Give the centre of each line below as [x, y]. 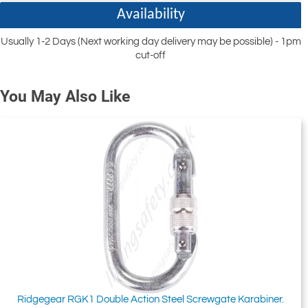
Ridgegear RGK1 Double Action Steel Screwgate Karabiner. [151, 300]
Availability [151, 15]
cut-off [151, 56]
